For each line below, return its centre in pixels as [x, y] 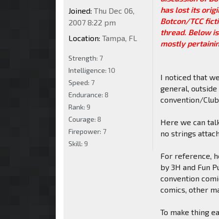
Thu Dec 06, [113, 10]
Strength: [84, 58]
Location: [84, 38]
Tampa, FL [119, 38]
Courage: [83, 119]
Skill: [76, 143]
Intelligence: [88, 70]
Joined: [80, 10]
